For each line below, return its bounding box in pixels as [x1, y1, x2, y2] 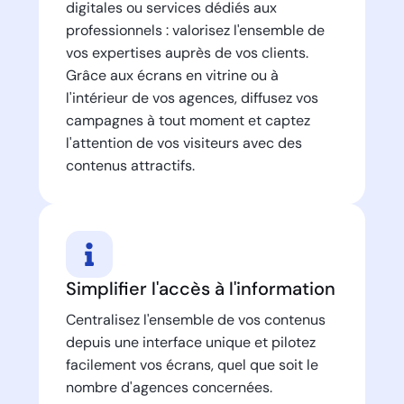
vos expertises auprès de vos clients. [65, 42, 308, 62]
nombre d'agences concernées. [65, 377, 272, 397]
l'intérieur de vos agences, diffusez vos [65, 87, 318, 107]
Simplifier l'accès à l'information [65, 276, 335, 300]
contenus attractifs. [65, 155, 195, 175]
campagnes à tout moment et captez [65, 110, 310, 130]
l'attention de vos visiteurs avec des [65, 133, 302, 152]
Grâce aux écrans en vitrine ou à [65, 65, 279, 85]
